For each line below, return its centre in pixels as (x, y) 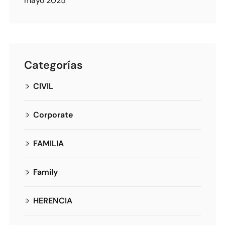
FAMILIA (48, 144)
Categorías (53, 65)
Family (45, 172)
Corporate (53, 115)
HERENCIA (53, 201)
